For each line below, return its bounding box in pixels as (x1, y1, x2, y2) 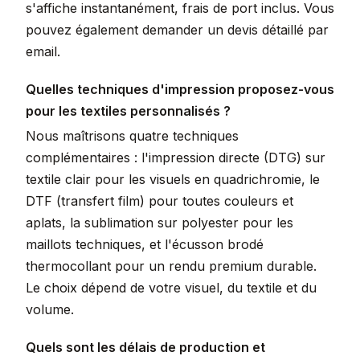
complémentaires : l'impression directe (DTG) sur (26, 149, 325, 166)
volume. (26, 301, 74, 317)
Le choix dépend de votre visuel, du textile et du (26, 280, 317, 296)
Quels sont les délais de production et (26, 339, 265, 355)
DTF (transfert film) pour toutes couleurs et (26, 193, 293, 209)
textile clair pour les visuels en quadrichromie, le (26, 171, 320, 187)
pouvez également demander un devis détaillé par (26, 22, 329, 38)
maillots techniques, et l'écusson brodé (26, 236, 264, 252)
